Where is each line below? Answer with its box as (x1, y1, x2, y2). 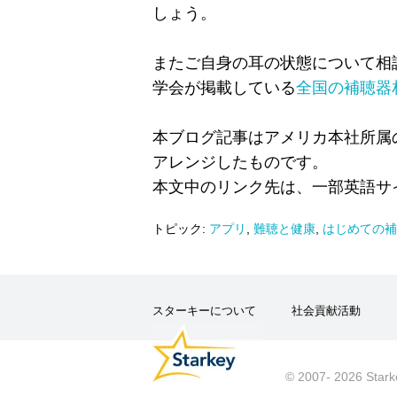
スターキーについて (152, 303, 256, 317)
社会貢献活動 (292, 303, 361, 317)
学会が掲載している (152, 78, 296, 97)
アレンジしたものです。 (152, 152, 328, 171)
